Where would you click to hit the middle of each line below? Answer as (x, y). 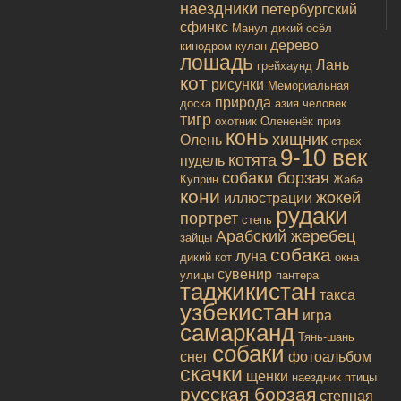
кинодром (206, 47)
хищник (300, 140)
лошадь (217, 63)
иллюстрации (268, 199)
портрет (209, 219)
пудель (202, 161)
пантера (297, 276)
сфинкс (204, 28)
